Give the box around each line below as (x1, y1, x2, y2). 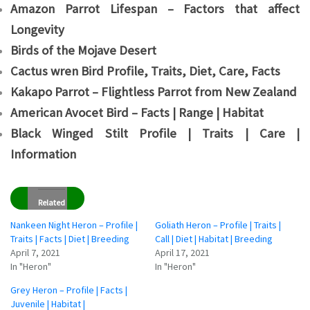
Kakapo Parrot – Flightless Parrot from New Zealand (10, 83, 297, 100)
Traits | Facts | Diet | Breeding (10, 232, 129, 245)
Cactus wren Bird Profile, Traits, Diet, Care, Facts (10, 62, 280, 79)
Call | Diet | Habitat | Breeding (155, 232, 273, 245)
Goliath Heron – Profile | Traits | (155, 218, 281, 231)
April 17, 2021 (155, 246, 210, 259)
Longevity (10, 21, 64, 37)
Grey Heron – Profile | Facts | (10, 283, 127, 296)
